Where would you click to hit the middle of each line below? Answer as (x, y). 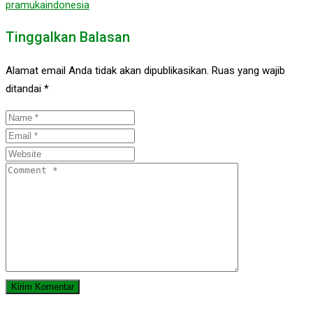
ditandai (25, 88)
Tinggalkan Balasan (68, 37)
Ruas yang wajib (248, 70)
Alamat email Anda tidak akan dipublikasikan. (107, 70)
